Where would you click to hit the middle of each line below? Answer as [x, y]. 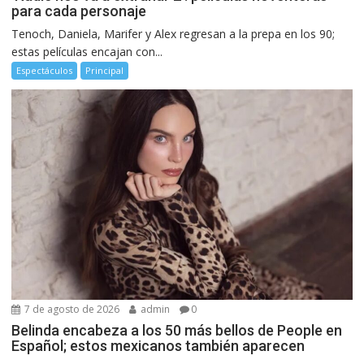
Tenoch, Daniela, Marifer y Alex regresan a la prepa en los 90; [173, 34]
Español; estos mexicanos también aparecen [158, 345]
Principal [105, 71]
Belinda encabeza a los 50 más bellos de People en [177, 330]
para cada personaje [79, 11]
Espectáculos [45, 71]
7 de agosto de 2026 [71, 309]
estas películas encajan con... [87, 52]
